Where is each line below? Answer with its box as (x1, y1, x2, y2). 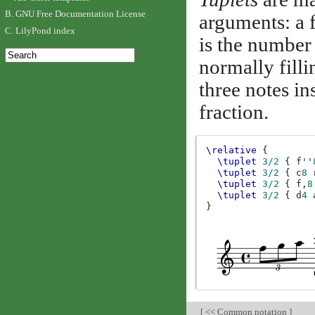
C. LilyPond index (4, 25, 75, 36)
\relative (206, 145, 257, 156)
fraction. (198, 101, 269, 123)
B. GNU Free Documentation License (4, 8, 146, 20)
